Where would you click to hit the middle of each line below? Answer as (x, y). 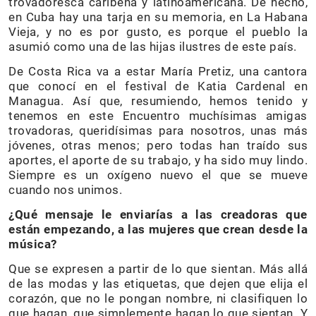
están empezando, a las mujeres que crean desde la (158, 230)
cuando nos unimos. (65, 190)
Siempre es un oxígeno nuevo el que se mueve (158, 175)
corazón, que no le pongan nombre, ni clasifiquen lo (158, 299)
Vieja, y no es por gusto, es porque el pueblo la (158, 32)
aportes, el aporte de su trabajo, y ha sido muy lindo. (158, 160)
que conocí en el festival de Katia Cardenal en (158, 86)
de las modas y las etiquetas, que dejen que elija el (158, 284)
